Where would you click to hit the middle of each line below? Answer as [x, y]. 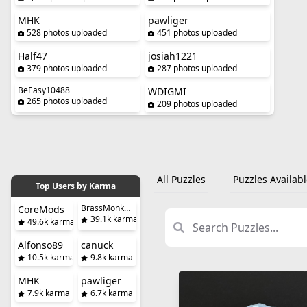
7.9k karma [49, 293]
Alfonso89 [40, 245]
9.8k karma [112, 257]
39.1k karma [114, 219]
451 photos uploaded [197, 33]
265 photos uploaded [67, 101]
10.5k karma [51, 257]
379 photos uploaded [67, 68]
